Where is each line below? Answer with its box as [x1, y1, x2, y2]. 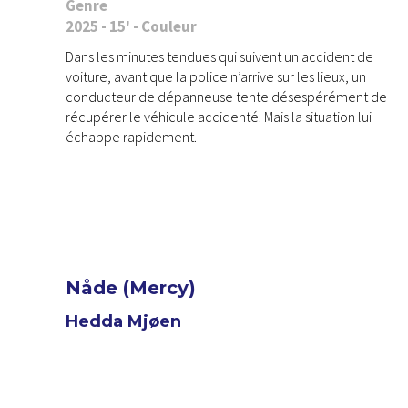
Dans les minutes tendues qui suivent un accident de [66, 46, 373, 66]
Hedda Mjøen [66, 311, 181, 331]
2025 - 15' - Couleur [66, 15, 197, 36]
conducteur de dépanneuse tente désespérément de [66, 87, 387, 106]
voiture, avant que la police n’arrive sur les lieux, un [66, 66, 366, 86]
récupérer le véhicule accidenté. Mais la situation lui [66, 107, 372, 126]
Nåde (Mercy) [66, 276, 196, 299]
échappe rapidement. [66, 127, 197, 146]
